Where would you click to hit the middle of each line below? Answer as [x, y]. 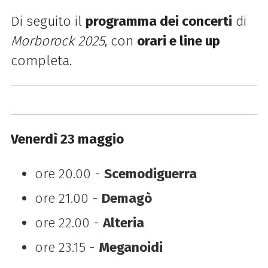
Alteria [123, 223]
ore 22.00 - [68, 223]
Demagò [127, 198]
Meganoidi [130, 247]
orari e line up [178, 41]
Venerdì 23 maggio [67, 139]
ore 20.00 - [69, 173]
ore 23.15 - [66, 247]
